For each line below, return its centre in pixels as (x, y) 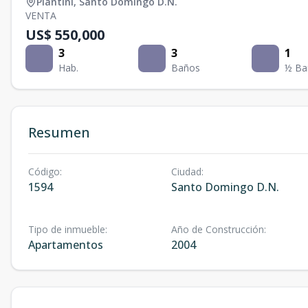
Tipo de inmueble (67, 229)
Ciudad (186, 172)
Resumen (59, 132)
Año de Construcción (217, 229)
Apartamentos (66, 245)
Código (44, 172)
